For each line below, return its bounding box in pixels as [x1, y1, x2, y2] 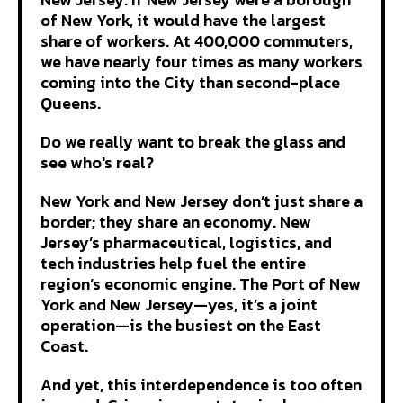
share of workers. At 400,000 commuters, [40, 28, 353, 53]
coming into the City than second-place [40, 69, 340, 94]
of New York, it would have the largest [40, 7, 326, 32]
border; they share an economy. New [40, 209, 311, 234]
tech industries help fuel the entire [40, 250, 306, 275]
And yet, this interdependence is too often [40, 372, 362, 397]
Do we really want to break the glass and [40, 129, 345, 154]
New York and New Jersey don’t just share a [40, 188, 363, 213]
